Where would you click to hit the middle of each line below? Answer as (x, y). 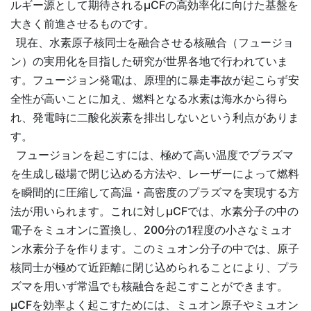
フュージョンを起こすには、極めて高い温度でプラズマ (152, 154)
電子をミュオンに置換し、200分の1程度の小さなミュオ (151, 229)
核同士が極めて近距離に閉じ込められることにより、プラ (155, 267)
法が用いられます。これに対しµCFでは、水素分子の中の (154, 211)
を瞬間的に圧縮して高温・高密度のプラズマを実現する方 (155, 192)
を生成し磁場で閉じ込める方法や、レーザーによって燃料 (155, 173)
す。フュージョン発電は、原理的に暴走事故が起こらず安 (155, 79)
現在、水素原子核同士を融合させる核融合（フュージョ (152, 42)
